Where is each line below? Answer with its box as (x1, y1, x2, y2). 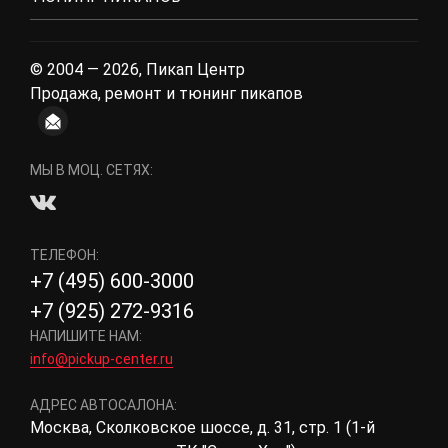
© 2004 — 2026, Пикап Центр (30, 60, 245, 80)
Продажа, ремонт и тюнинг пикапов (30, 84, 303, 104)
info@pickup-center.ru (30, 351, 173, 368)
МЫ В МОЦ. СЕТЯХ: (30, 162, 153, 179)
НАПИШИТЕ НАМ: (30, 328, 142, 345)
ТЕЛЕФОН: (30, 247, 99, 264)
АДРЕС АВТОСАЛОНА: (30, 397, 177, 414)
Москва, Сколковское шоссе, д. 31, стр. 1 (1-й (30, 418, 375, 438)
